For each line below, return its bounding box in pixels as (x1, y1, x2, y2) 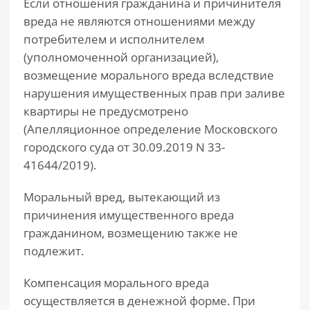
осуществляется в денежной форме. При (24, 293, 255, 309)
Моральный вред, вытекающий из (24, 189, 220, 205)
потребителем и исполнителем (24, 31, 204, 47)
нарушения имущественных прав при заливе (24, 85, 285, 101)
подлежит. (24, 243, 84, 259)
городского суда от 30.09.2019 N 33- (24, 139, 225, 155)
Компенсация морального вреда (24, 275, 209, 291)
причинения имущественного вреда (24, 207, 234, 223)
